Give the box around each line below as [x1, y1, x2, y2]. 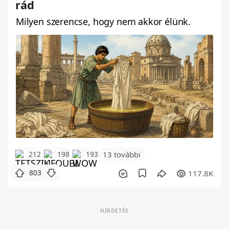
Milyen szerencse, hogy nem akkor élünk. [16, 15, 191, 28]
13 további [103, 149, 141, 160]
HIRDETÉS [100, 207, 129, 215]
